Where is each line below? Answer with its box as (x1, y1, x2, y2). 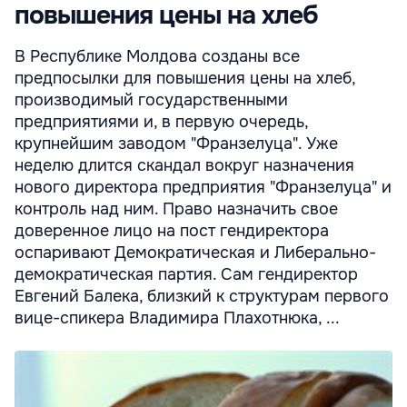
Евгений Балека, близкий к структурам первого (15, 286, 389, 306)
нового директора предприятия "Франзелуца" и (15, 177, 392, 197)
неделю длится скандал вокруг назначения (15, 155, 354, 175)
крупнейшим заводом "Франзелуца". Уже (15, 134, 338, 154)
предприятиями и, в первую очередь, (15, 112, 308, 132)
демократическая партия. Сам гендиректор (15, 264, 358, 284)
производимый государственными (15, 90, 288, 110)
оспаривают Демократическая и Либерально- (15, 243, 376, 263)
